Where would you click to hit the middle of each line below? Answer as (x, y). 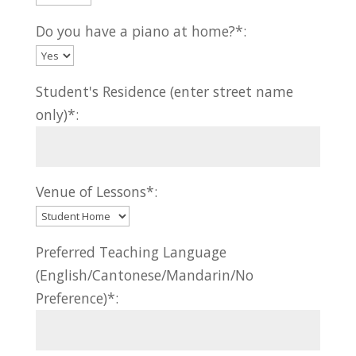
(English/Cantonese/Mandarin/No (144, 275)
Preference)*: (77, 298)
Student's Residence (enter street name (164, 91)
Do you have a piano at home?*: (141, 31)
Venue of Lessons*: (96, 192)
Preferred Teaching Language (131, 252)
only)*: (57, 114)
